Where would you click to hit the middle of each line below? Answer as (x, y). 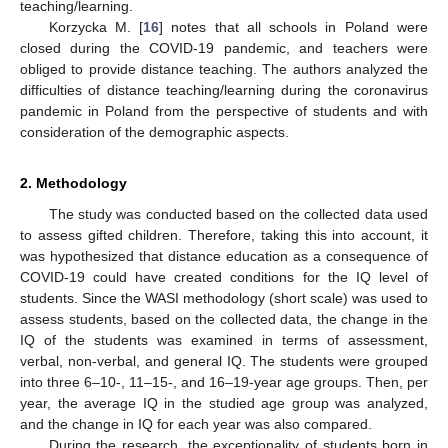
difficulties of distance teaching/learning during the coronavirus (224, 89)
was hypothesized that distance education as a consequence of (224, 255)
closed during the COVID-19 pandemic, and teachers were (224, 47)
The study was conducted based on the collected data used (238, 213)
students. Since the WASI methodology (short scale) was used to (224, 297)
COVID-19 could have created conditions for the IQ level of (224, 276)
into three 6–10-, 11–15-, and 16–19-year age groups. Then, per (224, 381)
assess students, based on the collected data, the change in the (224, 318)
